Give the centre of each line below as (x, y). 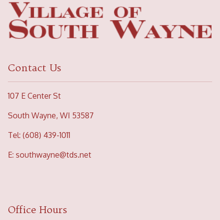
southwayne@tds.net (54, 155)
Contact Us (34, 68)
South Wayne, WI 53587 (51, 116)
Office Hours (37, 210)
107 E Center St (34, 96)
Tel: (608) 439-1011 (39, 135)
